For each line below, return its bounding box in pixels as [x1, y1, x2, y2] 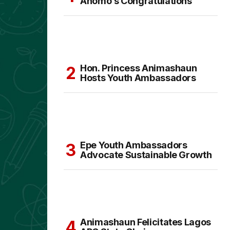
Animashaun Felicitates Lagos [80, 217, 211, 228]
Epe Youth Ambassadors [80, 140, 187, 151]
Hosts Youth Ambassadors [80, 72, 196, 84]
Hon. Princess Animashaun [80, 63, 197, 74]
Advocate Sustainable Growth [80, 149, 212, 161]
